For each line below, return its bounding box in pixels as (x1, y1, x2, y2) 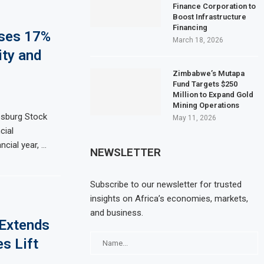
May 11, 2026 (173, 113, 217, 122)
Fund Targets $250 (173, 79, 238, 88)
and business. (90, 207, 144, 218)
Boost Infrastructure (173, 12, 247, 21)
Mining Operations (173, 100, 240, 110)
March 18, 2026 (173, 35, 224, 44)
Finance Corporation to (173, 1, 256, 11)
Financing (173, 22, 208, 32)
